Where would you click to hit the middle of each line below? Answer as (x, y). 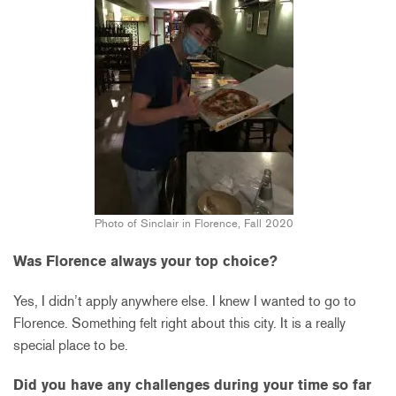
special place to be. (71, 345)
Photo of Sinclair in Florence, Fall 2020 (194, 223)
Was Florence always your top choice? (145, 261)
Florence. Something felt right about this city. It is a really (179, 323)
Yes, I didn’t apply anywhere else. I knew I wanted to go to (185, 301)
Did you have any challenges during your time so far (192, 385)
